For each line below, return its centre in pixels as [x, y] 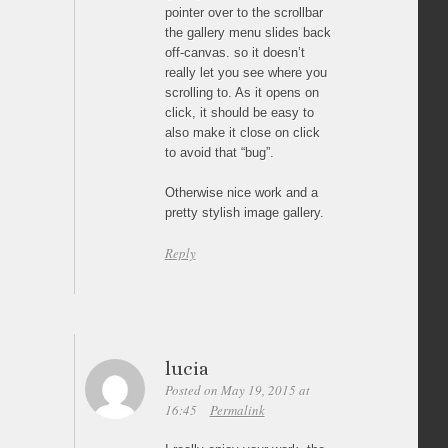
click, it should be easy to [239, 112]
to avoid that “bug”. [219, 152]
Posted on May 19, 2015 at [237, 389]
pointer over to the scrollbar [243, 12]
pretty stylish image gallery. [244, 212]
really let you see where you [245, 72]
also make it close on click [242, 132]
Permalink [237, 409]
